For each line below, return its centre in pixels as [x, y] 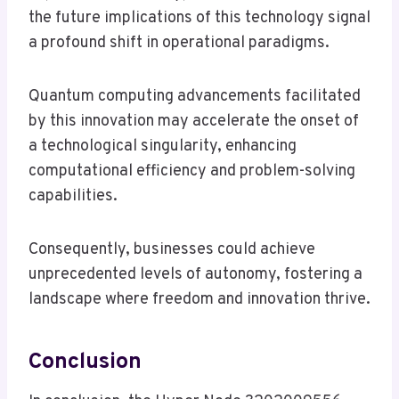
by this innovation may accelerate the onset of [194, 122]
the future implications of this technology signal [199, 19]
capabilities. [73, 197]
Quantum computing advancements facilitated [195, 97]
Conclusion [85, 362]
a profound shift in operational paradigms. [179, 44]
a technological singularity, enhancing [163, 147]
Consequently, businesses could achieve [172, 250]
